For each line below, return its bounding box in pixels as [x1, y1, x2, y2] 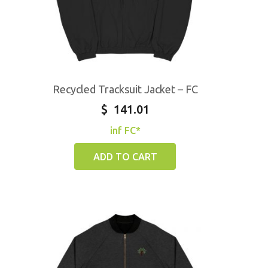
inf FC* [109, 124, 141, 136]
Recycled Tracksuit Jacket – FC [52, 83, 198, 95]
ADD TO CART [93, 151, 157, 162]
